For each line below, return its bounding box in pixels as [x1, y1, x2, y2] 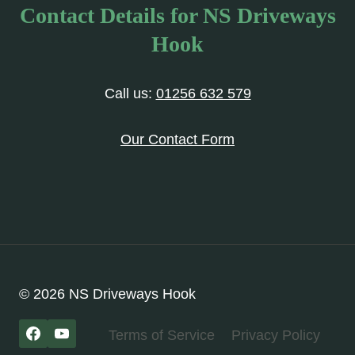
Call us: [104, 86, 156, 102]
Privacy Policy [231, 326, 321, 343]
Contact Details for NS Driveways [19, 3, 336, 29]
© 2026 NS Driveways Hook [19, 286, 196, 303]
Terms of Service [108, 326, 215, 343]
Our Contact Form [120, 132, 235, 148]
